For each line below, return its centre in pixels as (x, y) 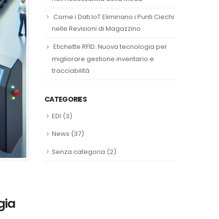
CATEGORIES (66, 99)
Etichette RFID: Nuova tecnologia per (110, 47)
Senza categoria (78, 152)
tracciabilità (71, 70)
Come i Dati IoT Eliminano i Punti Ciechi (114, 17)
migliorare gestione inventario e (103, 59)
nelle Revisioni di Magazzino (96, 29)
